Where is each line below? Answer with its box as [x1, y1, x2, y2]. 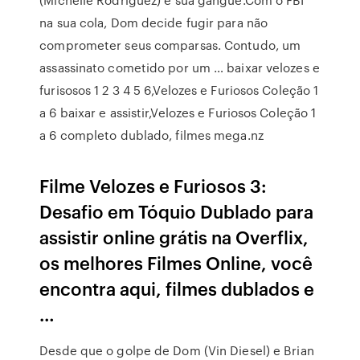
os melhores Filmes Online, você [39, 250, 313, 275]
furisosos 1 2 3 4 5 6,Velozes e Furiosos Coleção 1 [39, 81, 319, 99]
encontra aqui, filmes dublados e [39, 276, 315, 301]
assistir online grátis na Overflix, [39, 224, 309, 249]
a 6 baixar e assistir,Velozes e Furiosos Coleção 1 [39, 104, 317, 121]
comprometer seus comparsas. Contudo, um [39, 36, 301, 54]
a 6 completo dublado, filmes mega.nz [39, 126, 264, 144]
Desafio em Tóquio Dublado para [39, 198, 314, 223]
